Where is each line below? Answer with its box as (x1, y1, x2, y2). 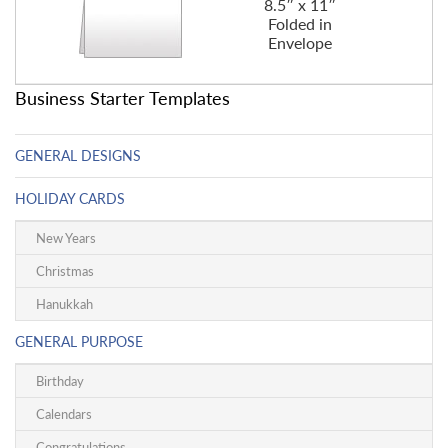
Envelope (267, 33, 332, 52)
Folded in (267, 14, 332, 33)
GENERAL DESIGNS (15, 147, 141, 164)
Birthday (36, 373, 84, 389)
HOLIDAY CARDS (15, 190, 125, 207)
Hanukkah (36, 296, 93, 312)
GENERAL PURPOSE (15, 333, 143, 350)
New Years (36, 230, 96, 246)
